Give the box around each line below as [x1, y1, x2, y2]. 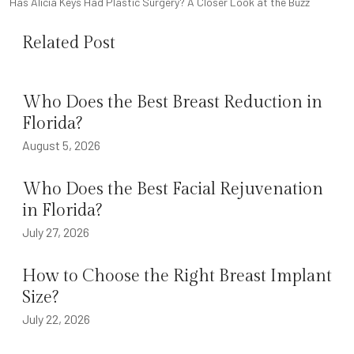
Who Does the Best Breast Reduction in [22, 92, 322, 112]
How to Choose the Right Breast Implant [22, 265, 332, 286]
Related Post [22, 32, 115, 53]
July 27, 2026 [22, 224, 89, 239]
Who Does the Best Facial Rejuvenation [22, 179, 323, 199]
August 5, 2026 [22, 137, 100, 153]
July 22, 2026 [22, 311, 90, 326]
